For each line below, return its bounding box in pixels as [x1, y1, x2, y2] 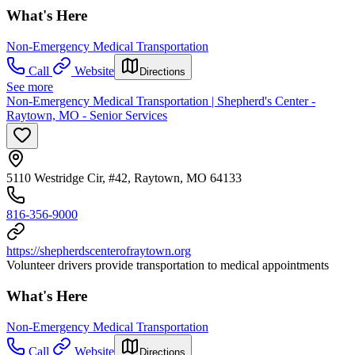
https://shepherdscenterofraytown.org [6, 244, 191, 258]
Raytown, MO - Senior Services [6, 109, 167, 123]
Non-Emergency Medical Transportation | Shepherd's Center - [6, 94, 315, 109]
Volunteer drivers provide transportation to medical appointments [6, 258, 329, 273]
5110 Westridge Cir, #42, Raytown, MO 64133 [6, 171, 242, 185]
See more [6, 80, 53, 94]
